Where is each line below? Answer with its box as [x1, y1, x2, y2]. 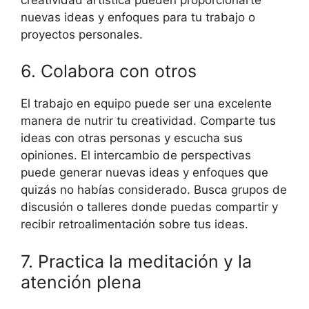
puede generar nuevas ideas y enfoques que [21, 166, 268, 180]
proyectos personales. [21, 27, 143, 41]
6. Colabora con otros [21, 61, 197, 82]
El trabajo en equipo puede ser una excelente [21, 97, 272, 111]
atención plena [21, 271, 141, 292]
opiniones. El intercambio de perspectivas [21, 148, 251, 163]
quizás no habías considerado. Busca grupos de [21, 183, 287, 197]
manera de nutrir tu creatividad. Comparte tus [21, 114, 276, 128]
